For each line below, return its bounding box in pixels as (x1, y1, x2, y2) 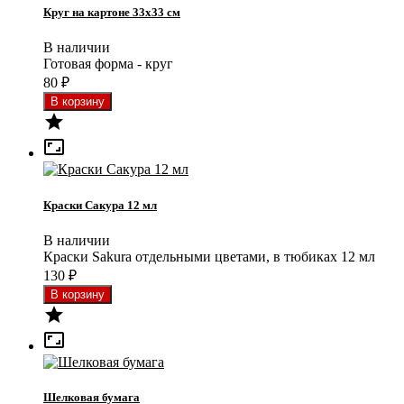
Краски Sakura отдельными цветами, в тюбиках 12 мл (43, 248, 375, 264)
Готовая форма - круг (43, 56, 173, 72)
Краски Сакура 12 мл (43, 197, 157, 212)
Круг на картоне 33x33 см (43, 5, 180, 20)
